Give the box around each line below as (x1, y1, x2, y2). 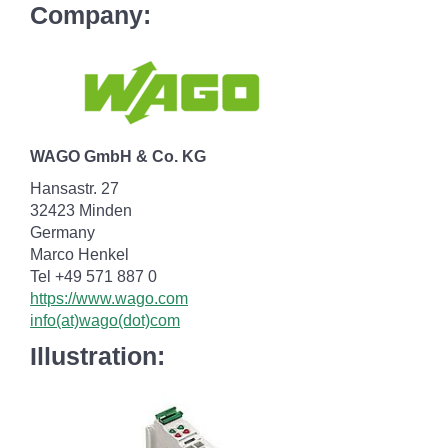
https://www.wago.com (30, 290, 188, 307)
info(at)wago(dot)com (30, 312, 180, 329)
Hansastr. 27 (30, 180, 119, 197)
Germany (30, 224, 95, 241)
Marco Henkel (30, 246, 129, 263)
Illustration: (30, 342, 165, 370)
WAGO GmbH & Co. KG (30, 148, 206, 165)
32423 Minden (30, 202, 132, 219)
